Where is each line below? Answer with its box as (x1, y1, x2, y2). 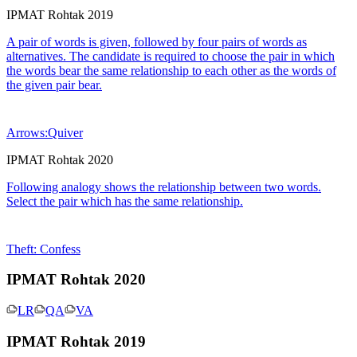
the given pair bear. (6, 77, 102, 92)
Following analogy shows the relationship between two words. (6, 179, 321, 194)
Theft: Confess (6, 241, 80, 256)
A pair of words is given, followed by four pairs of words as (6, 34, 307, 49)
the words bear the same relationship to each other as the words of (6, 63, 336, 77)
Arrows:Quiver (6, 125, 83, 139)
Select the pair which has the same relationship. (6, 194, 243, 208)
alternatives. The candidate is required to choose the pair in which (6, 49, 335, 63)
